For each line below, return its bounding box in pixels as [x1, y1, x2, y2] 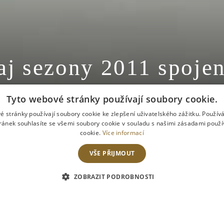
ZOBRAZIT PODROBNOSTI [73, 172, 154, 181]
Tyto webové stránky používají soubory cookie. [6, 93, 217, 105]
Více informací [102, 128, 144, 137]
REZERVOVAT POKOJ [92, 171, 178, 179]
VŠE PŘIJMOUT [89, 149, 135, 157]
